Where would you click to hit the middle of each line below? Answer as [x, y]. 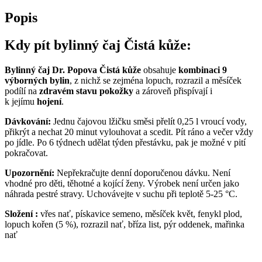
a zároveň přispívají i [173, 91]
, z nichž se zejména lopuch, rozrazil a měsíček [156, 80]
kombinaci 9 [203, 70]
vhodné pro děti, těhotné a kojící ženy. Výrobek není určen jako [122, 183]
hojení [49, 101]
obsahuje [161, 70]
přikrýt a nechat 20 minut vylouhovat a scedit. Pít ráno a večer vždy [129, 132]
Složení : [21, 213]
